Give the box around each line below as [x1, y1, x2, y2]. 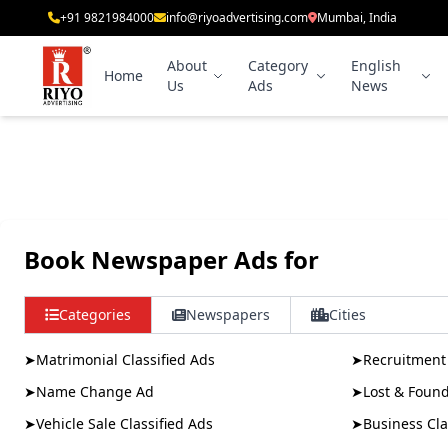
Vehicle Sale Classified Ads [36, 414, 213, 433]
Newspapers [186, 305, 270, 324]
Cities [329, 305, 366, 324]
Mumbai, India [317, 9, 397, 26]
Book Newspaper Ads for [24, 243, 319, 276]
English [350, 56, 401, 75]
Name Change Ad [36, 382, 154, 401]
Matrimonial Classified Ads [36, 350, 215, 369]
